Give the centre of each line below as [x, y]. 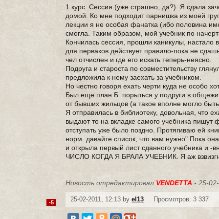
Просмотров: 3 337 [181, 199]
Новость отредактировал [111, 183]
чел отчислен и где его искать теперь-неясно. [139, 60]
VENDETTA [174, 183]
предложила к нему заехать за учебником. [134, 77]
